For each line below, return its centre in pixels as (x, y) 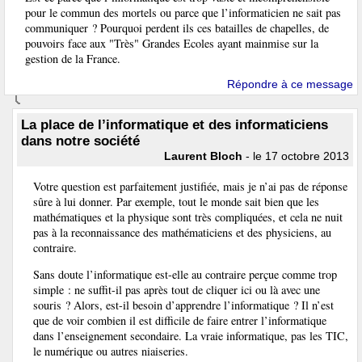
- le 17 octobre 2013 (296, 156)
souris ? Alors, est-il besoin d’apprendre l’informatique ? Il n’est (183, 305)
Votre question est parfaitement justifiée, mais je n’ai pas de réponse (190, 186)
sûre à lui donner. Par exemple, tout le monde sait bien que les (176, 201)
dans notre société (80, 141)
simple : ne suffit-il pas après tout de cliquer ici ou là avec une (177, 290)
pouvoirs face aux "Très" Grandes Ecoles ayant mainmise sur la (172, 43)
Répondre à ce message (290, 84)
